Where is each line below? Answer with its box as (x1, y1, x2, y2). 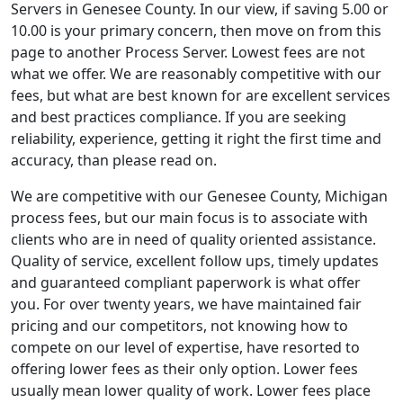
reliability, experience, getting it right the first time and (11, 129, 381, 148)
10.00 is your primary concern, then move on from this (11, 21, 381, 40)
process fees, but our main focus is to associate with (11, 208, 368, 228)
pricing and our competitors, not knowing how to (11, 316, 348, 336)
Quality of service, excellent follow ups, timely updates (11, 251, 379, 271)
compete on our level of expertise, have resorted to (11, 337, 360, 357)
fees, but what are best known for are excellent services (11, 85, 390, 105)
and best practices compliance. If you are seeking (11, 107, 346, 127)
